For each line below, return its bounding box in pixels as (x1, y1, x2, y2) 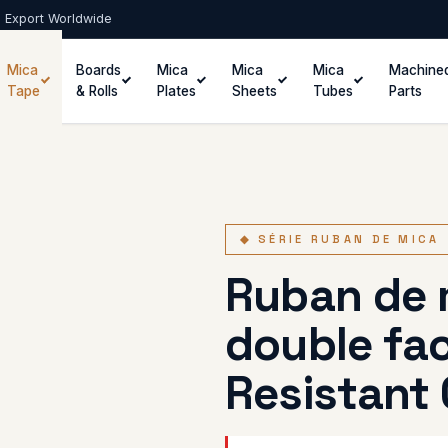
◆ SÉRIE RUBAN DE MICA (240, 232, 440, 246)
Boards (76, 62, 122, 78)
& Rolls (76, 83, 119, 99)
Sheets (232, 83, 278, 99)
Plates (157, 83, 197, 99)
